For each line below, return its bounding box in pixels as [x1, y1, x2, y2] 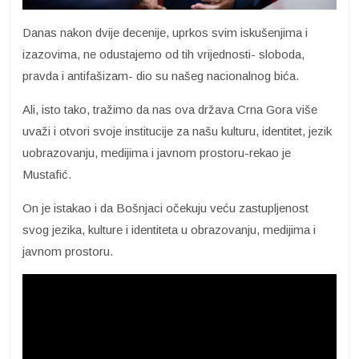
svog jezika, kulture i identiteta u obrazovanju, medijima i [22, 222, 316, 236]
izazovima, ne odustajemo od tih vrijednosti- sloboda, [22, 46, 305, 61]
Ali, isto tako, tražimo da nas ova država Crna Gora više [22, 102, 317, 116]
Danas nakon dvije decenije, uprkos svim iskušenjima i [22, 25, 308, 39]
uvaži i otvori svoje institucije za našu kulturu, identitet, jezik [22, 123, 332, 138]
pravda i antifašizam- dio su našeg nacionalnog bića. [22, 68, 299, 83]
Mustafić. [22, 167, 71, 181]
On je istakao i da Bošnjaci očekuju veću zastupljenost [22, 200, 309, 215]
